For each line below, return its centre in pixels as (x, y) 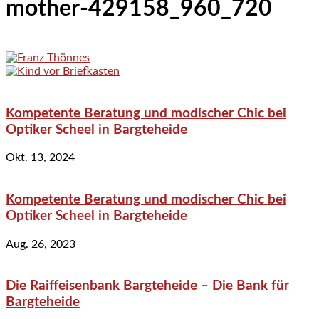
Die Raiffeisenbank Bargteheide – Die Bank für (147, 286)
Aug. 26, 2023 (41, 244)
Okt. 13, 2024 (40, 158)
